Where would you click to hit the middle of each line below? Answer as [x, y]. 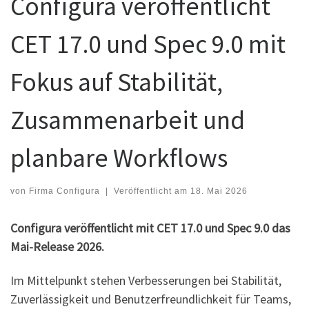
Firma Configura [64, 191]
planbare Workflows [119, 157]
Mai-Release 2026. [57, 246]
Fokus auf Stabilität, [117, 81]
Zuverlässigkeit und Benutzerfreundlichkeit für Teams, [151, 299]
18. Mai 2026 [219, 191]
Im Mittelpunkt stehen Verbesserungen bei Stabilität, [146, 281]
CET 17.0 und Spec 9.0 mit [148, 43]
